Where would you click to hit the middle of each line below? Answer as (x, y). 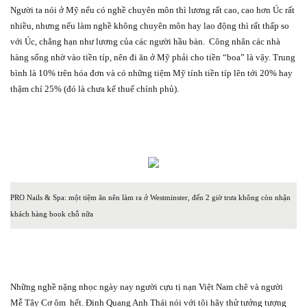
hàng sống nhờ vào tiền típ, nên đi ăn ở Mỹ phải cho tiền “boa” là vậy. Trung (153, 57)
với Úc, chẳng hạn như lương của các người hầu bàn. (108, 41)
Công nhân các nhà (245, 41)
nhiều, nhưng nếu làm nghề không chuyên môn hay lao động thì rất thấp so (150, 25)
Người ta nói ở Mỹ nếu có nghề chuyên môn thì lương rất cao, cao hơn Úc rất (152, 10)
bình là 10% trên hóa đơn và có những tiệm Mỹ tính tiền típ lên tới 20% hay (151, 73)
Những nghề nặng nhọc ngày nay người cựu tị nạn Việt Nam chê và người (147, 286)
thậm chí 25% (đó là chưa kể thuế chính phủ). (95, 88)
